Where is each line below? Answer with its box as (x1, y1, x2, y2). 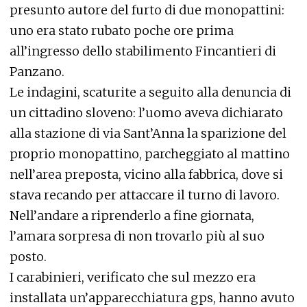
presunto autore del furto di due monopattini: (10, 2, 284, 18)
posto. (10, 249, 47, 265)
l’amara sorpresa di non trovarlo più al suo (10, 228, 265, 244)
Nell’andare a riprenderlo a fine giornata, (10, 208, 254, 223)
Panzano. (10, 64, 64, 79)
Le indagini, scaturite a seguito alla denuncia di (10, 84, 291, 100)
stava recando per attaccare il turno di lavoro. (10, 187, 280, 203)
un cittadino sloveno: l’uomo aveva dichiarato (10, 105, 283, 121)
